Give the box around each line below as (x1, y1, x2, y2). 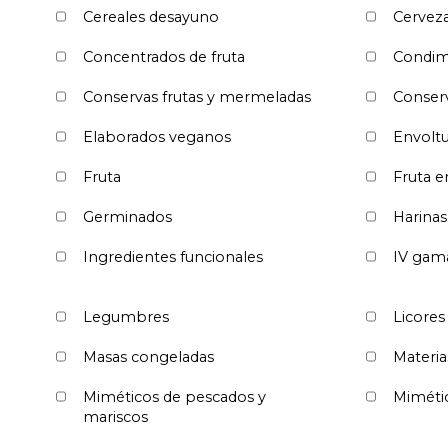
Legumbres (83, 307, 169, 326)
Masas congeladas (83, 347, 214, 366)
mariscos (83, 407, 148, 426)
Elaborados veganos (83, 127, 231, 146)
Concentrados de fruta (83, 47, 245, 66)
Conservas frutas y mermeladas (83, 87, 311, 106)
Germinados (83, 207, 172, 226)
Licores (393, 307, 445, 326)
